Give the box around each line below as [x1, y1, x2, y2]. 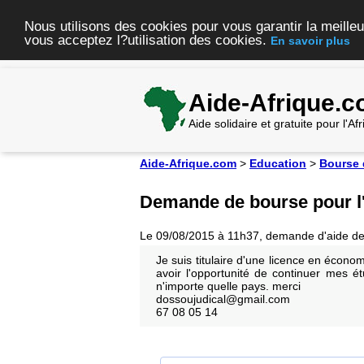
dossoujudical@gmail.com [156, 292, 290, 305]
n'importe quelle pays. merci [156, 279, 301, 292]
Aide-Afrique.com [140, 157, 236, 170]
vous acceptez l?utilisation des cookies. [24, 32, 271, 48]
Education [249, 157, 306, 170]
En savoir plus [271, 33, 350, 47]
